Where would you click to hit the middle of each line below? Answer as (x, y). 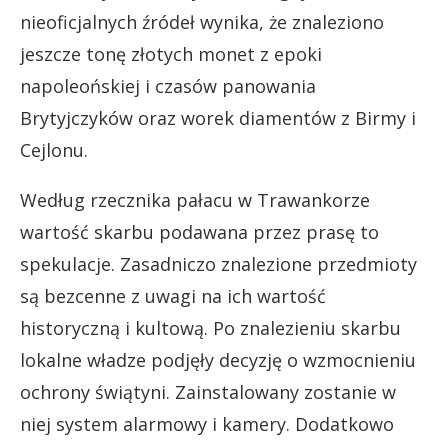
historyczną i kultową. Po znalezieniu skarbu (210, 328)
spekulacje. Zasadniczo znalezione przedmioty (218, 264)
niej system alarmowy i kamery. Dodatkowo (207, 424)
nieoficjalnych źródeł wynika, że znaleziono (202, 22)
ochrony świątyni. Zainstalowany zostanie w (208, 392)
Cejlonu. (54, 150)
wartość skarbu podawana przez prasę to (199, 232)
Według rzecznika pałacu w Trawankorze (195, 200)
